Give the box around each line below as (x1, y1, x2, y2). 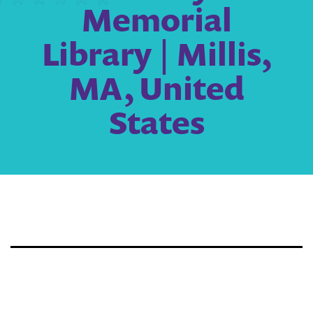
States (108, 101, 205, 143)
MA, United (68, 67, 245, 109)
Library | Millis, (41, 33, 272, 75)
